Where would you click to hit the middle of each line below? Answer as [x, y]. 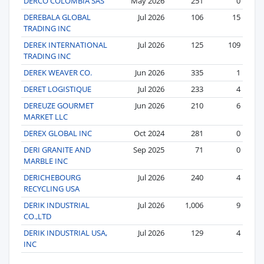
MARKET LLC [46, 116]
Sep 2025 [149, 149]
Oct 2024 [149, 133]
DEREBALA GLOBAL [57, 17]
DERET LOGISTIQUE [57, 89]
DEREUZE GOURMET [59, 105]
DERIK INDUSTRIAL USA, [65, 232]
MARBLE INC [46, 161]
